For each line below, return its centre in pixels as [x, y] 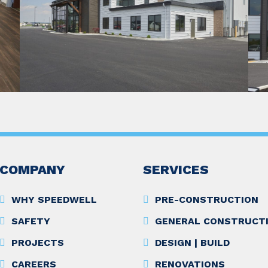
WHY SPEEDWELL [54, 200]
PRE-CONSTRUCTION [207, 200]
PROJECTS [38, 243]
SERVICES [176, 170]
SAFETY [31, 221]
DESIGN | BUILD [192, 243]
